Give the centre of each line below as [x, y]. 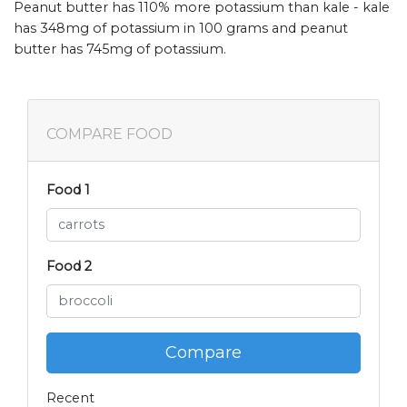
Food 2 [69, 266]
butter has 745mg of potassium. [120, 49]
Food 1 [68, 189]
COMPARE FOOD [109, 134]
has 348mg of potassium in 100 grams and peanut [181, 28]
